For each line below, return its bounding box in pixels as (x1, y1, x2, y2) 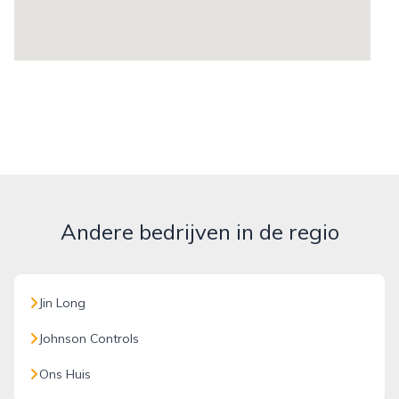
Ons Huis (39, 366, 91, 382)
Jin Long (39, 295, 85, 311)
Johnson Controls (39, 330, 139, 346)
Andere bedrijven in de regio (60, 218, 339, 245)
